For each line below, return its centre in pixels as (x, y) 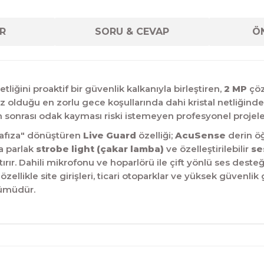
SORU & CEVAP (132, 32)
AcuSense (200, 135)
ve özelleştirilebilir (207, 149)
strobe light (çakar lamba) (100, 149)
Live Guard (110, 135)
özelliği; (156, 135)
